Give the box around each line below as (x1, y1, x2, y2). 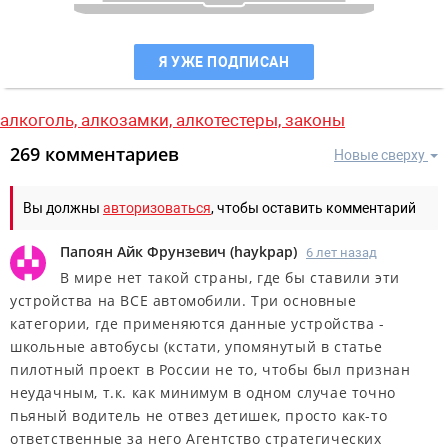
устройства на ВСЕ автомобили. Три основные (10, 290, 357, 310)
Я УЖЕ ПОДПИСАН (159, 53, 289, 70)
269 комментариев (10, 141, 179, 166)
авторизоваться (103, 199, 211, 216)
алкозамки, (81, 109, 176, 130)
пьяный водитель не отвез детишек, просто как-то (10, 405, 388, 425)
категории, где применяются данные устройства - (10, 313, 385, 333)
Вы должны (23, 199, 103, 216)
